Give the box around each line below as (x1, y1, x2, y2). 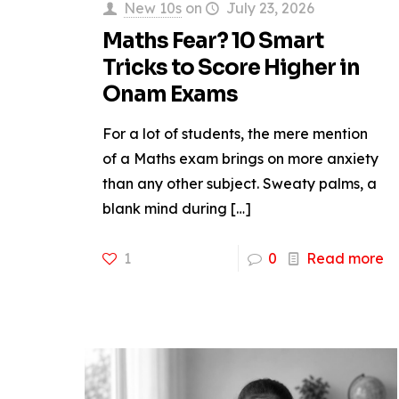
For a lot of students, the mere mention (102, 125, 369, 143)
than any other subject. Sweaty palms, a (102, 175, 378, 193)
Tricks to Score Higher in (102, 54, 361, 82)
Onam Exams (102, 81, 239, 109)
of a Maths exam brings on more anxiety (102, 150, 379, 168)
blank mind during (102, 199, 228, 218)
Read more (306, 249, 385, 268)
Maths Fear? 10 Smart (102, 28, 324, 55)
